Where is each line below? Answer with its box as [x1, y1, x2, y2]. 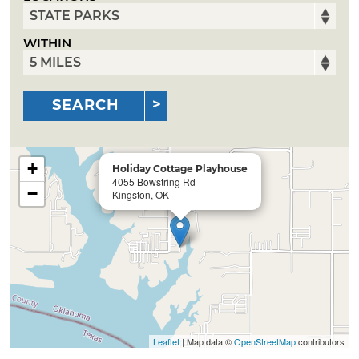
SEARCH [52, 96, 120, 115]
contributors [295, 334, 345, 348]
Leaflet [152, 334, 179, 348]
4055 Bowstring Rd [112, 174, 196, 188]
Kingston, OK [112, 187, 170, 201]
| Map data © [179, 334, 234, 348]
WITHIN [23, 35, 72, 51]
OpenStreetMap [233, 334, 296, 348]
